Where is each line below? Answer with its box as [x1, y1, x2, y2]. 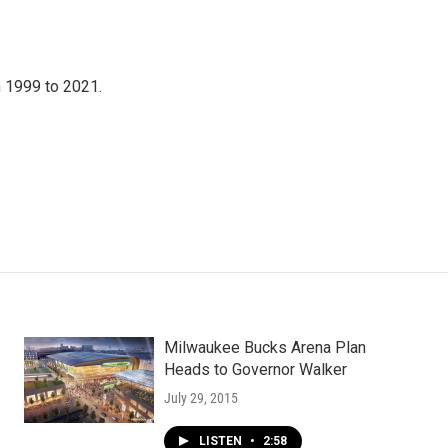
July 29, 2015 [163, 390, 238, 406]
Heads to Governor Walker [163, 360, 347, 379]
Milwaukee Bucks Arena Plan [163, 338, 366, 357]
